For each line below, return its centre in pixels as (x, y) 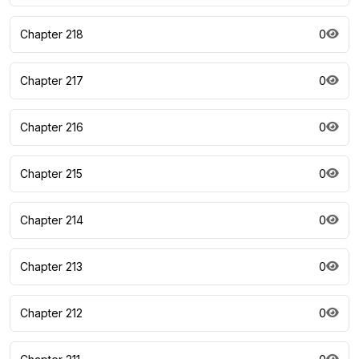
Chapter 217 (52, 81)
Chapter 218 (52, 34)
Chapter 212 (51, 313)
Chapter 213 (51, 266)
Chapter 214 (52, 220)
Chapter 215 (51, 173)
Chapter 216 (52, 127)
